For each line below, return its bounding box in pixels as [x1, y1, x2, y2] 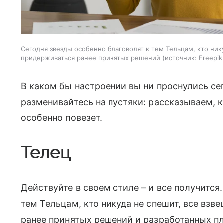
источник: [165, 53, 197, 62]
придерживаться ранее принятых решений [21, 53, 160, 62]
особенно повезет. [21, 112, 102, 123]
